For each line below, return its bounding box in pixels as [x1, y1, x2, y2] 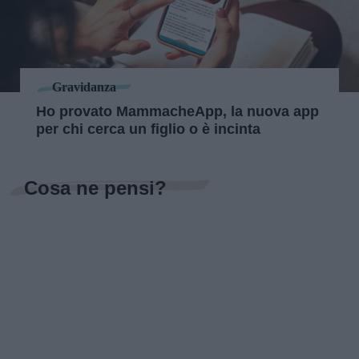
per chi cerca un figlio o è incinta [36, 120, 260, 137]
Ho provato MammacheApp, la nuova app [36, 103, 319, 119]
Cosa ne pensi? [24, 176, 167, 199]
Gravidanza [52, 80, 116, 95]
